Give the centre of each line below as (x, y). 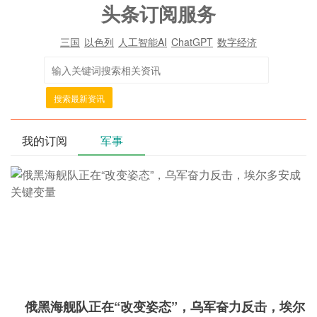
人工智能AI (143, 42)
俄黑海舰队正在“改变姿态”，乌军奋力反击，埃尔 (165, 306)
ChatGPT (192, 42)
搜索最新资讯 (79, 98)
